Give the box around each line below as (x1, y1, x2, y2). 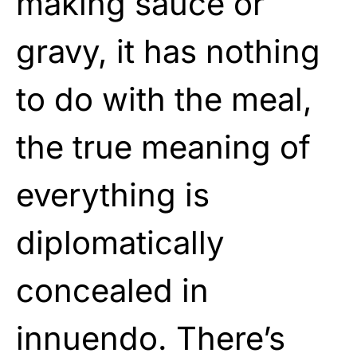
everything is (16, 175, 210, 214)
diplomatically (16, 222, 224, 262)
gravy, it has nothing (16, 31, 320, 71)
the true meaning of (16, 127, 311, 167)
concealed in (16, 270, 209, 310)
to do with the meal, (16, 79, 312, 119)
